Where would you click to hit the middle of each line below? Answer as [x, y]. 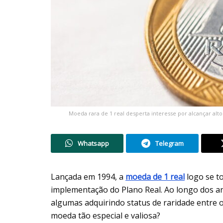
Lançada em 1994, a [88, 176]
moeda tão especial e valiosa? [106, 215]
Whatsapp [93, 143]
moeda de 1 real [155, 176]
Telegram [169, 143]
